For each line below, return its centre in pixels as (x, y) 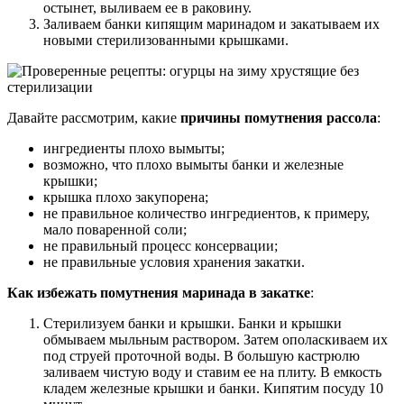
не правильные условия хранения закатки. (174, 262)
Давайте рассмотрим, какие (94, 117)
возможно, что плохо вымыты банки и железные (193, 164)
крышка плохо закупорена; (126, 197)
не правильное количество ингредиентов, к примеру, (207, 213)
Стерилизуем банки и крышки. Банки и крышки (193, 323)
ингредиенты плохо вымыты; (134, 148)
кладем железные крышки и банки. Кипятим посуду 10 (213, 388)
